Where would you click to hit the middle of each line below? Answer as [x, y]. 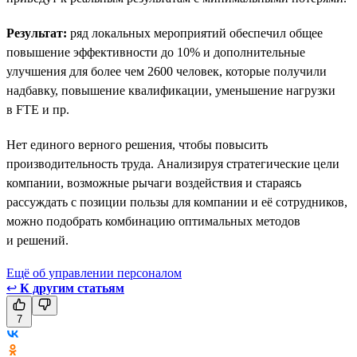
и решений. [37, 240]
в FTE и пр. [38, 109]
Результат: [37, 33]
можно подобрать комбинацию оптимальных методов [153, 221]
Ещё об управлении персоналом [94, 273]
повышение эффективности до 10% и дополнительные [156, 52]
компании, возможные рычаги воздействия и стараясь [154, 182]
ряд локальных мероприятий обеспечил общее [195, 33]
